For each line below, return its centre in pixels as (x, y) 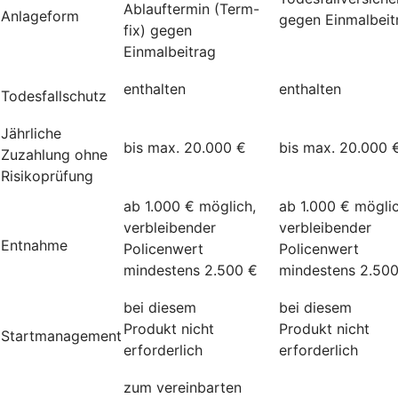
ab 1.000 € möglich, (190, 206)
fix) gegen (158, 30)
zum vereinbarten (183, 387)
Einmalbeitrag (170, 51)
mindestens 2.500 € (191, 270)
